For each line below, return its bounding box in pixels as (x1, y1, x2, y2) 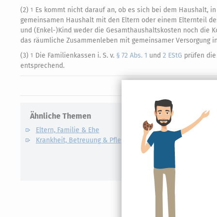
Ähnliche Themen (30, 111, 91, 121)
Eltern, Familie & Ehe (36, 126, 99, 134)
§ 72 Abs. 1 (116, 51, 147, 60)
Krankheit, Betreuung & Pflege (36, 136, 128, 144)
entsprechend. (20, 62, 64, 70)
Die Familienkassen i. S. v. (35, 51, 116, 60)
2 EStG (163, 51, 182, 60)
